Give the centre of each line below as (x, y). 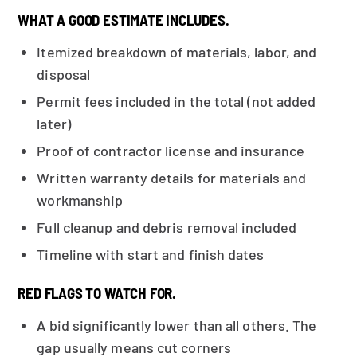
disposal (64, 74)
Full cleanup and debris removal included (167, 227)
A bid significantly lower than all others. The (177, 325)
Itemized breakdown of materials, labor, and (177, 52)
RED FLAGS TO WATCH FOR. (97, 293)
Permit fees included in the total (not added (177, 101)
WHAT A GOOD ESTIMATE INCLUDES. (124, 20)
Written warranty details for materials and (172, 178)
